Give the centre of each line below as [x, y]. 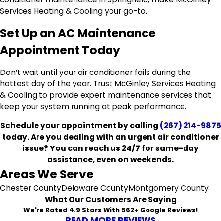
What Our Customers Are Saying [110, 199]
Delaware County [95, 188]
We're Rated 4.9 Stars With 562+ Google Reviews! [110, 210]
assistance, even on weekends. [110, 159]
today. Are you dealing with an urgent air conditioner [110, 137]
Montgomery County [168, 188]
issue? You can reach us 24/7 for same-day [110, 148]
